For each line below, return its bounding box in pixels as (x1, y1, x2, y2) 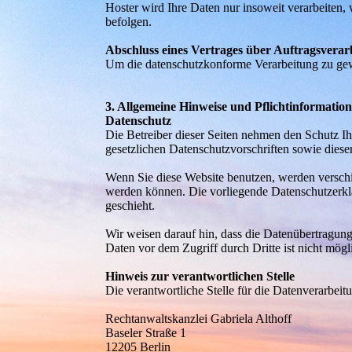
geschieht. (105, 199, 156, 212)
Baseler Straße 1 (105, 326, 187, 339)
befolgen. (105, 15, 152, 28)
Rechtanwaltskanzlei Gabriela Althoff (105, 312, 292, 325)
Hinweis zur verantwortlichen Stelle (105, 269, 295, 283)
